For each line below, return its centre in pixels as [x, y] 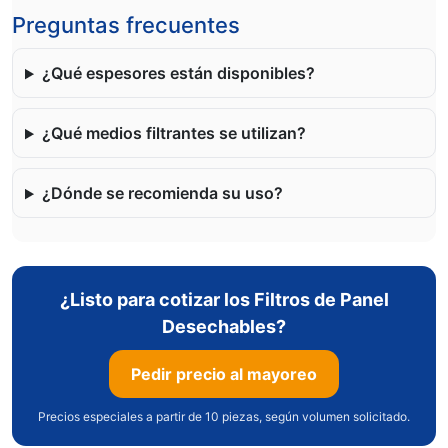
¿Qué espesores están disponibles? [178, 73]
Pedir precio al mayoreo [224, 374]
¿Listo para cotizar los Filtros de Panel [224, 300]
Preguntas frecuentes [126, 25]
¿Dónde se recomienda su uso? [162, 193]
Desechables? [224, 327]
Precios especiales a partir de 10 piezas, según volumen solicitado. [224, 417]
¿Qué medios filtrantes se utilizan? [173, 133]
